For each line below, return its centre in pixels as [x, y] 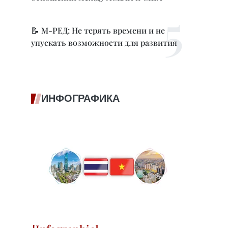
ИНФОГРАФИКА [80, 98]
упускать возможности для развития [104, 42]
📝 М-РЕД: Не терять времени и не [98, 30]
